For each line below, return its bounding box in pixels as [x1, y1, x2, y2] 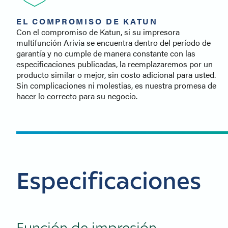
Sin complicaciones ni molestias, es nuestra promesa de [16, 79, 216, 92]
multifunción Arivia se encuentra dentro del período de [16, 37, 211, 49]
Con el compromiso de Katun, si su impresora [16, 26, 180, 38]
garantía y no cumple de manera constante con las [16, 47, 195, 60]
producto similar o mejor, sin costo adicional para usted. [16, 69, 216, 81]
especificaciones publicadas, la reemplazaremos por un [16, 58, 213, 70]
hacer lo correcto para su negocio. [16, 90, 137, 102]
